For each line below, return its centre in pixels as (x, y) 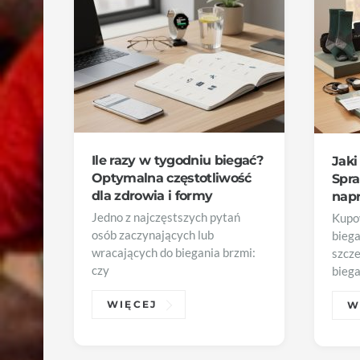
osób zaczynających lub (152, 235)
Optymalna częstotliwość (171, 177)
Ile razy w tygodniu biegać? (177, 160)
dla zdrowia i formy (152, 195)
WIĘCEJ (132, 305)
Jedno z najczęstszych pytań (166, 218)
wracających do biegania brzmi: (173, 253)
